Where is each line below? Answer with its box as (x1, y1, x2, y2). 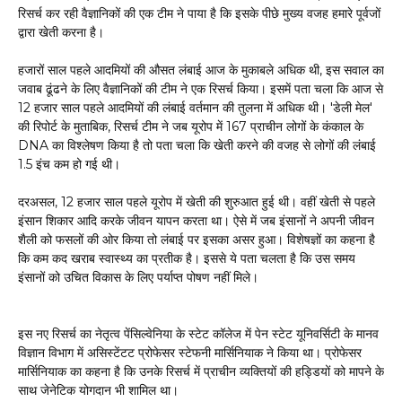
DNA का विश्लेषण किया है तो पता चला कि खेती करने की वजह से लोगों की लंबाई (18, 136, 376, 153)
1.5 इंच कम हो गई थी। (18, 155, 120, 172)
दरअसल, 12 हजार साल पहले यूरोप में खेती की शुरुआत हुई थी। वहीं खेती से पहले (18, 193, 375, 210)
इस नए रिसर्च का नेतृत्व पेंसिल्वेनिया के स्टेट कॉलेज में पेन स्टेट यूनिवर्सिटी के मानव (18, 325, 379, 342)
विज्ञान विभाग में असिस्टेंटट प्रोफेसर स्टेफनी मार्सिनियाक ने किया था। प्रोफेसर (18, 344, 362, 361)
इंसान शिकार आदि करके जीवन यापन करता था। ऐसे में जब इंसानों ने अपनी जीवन (18, 212, 374, 229)
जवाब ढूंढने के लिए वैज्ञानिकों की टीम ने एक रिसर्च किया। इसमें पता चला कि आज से (18, 80, 383, 97)
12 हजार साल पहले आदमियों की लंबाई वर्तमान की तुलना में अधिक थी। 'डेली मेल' (18, 99, 372, 116)
